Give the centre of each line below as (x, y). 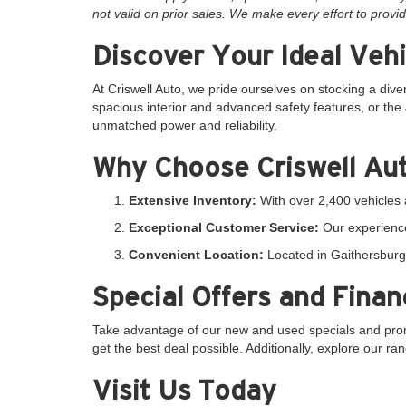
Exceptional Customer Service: (224, 227)
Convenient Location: (196, 254)
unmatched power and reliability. (185, 125)
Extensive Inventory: (193, 200)
